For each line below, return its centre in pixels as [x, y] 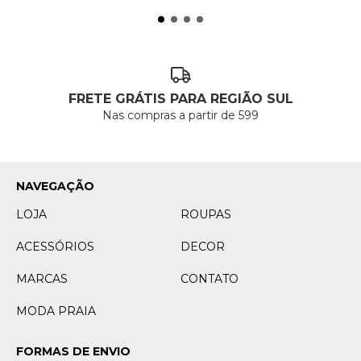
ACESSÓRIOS [55, 247]
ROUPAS [206, 215]
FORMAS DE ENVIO [73, 352]
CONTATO [210, 279]
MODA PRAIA [56, 311]
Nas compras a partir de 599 [180, 116]
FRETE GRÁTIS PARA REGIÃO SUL [180, 99]
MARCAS [42, 279]
